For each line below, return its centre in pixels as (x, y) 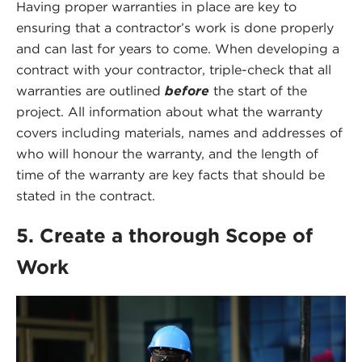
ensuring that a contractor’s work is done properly (175, 28)
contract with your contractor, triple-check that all (174, 70)
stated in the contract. (86, 196)
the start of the (258, 91)
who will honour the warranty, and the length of (167, 154)
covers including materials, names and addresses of (179, 133)
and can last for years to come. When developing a (178, 49)
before (187, 91)
